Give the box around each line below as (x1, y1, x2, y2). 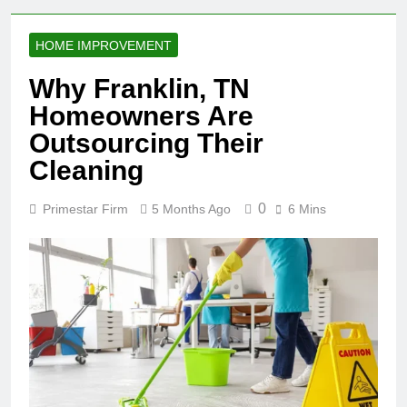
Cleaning (29, 154, 144, 185)
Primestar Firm (43, 201, 128, 216)
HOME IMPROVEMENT (35, 37, 172, 53)
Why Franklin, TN (29, 73, 250, 104)
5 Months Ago (152, 201, 231, 216)
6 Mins (288, 201, 326, 216)
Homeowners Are (29, 100, 253, 131)
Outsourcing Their (29, 127, 263, 158)
